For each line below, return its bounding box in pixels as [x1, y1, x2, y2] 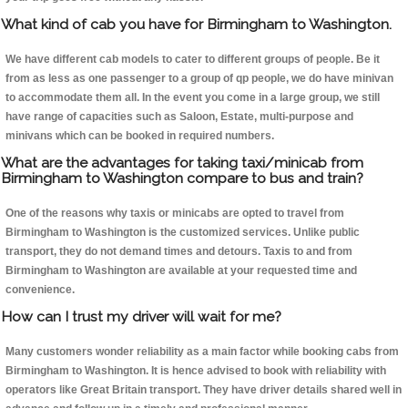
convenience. [5, 283, 75, 297]
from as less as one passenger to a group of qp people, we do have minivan [5, 72, 393, 86]
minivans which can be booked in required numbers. [5, 129, 274, 143]
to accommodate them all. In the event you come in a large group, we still [5, 91, 380, 105]
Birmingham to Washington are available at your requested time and [5, 264, 357, 278]
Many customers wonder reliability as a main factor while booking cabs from [5, 345, 399, 359]
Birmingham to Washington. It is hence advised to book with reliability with [5, 364, 386, 378]
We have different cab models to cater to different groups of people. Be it [5, 53, 380, 66]
